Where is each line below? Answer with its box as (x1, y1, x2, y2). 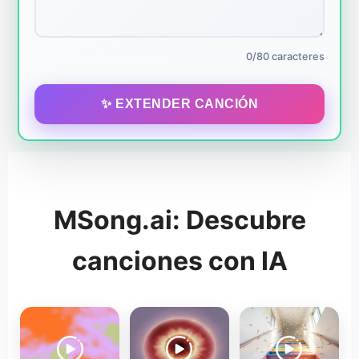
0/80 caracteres (245, 50, 325, 63)
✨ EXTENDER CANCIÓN (101, 96, 258, 111)
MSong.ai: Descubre (53, 204, 306, 236)
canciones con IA (71, 244, 288, 276)
